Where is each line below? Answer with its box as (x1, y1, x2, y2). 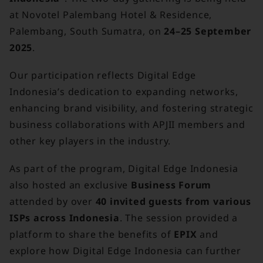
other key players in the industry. (9, 134, 174, 148)
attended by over (9, 195, 96, 208)
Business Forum (131, 178, 212, 192)
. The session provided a (119, 211, 238, 225)
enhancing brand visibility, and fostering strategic (9, 102, 254, 115)
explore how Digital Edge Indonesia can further (9, 244, 241, 258)
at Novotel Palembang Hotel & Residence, (9, 8, 213, 21)
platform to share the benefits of (9, 228, 174, 241)
